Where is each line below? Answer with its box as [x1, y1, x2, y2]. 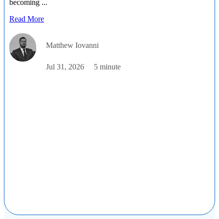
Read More [9, 14, 44, 23]
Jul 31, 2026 [46, 62, 84, 71]
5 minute [94, 62, 121, 71]
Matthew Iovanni [46, 41, 99, 49]
